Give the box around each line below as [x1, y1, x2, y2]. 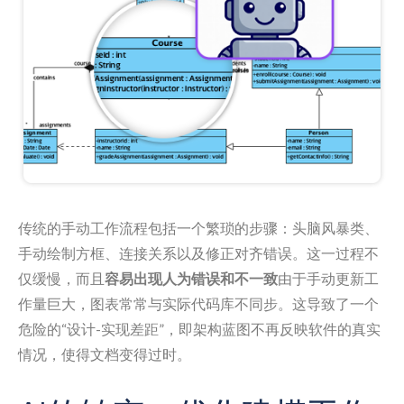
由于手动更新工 [278, 270, 379, 288]
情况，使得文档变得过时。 [18, 345, 191, 363]
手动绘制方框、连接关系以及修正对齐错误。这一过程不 [18, 244, 379, 262]
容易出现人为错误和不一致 [105, 270, 278, 288]
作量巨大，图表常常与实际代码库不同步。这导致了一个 [18, 295, 379, 313]
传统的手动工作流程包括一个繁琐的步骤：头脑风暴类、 [18, 219, 379, 237]
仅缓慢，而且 [18, 270, 105, 288]
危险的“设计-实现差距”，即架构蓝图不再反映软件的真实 [18, 320, 381, 338]
